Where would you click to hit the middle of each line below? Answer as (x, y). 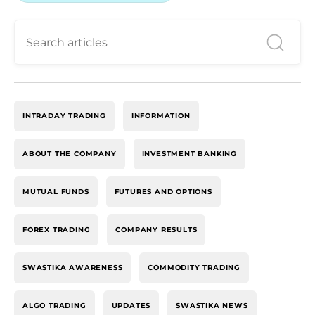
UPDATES (131, 306)
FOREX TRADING (57, 230)
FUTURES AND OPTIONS (163, 192)
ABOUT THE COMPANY (70, 154)
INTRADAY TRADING (64, 116)
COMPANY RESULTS (156, 230)
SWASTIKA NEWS (212, 306)
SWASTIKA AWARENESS (73, 268)
